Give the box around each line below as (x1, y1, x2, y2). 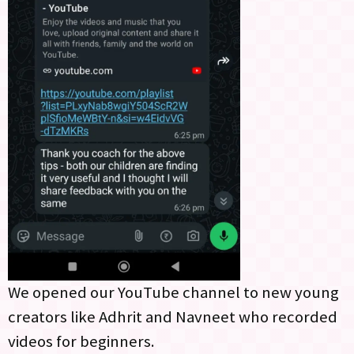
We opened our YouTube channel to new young (8, 282, 339, 303)
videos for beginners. (8, 331, 158, 352)
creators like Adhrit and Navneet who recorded (8, 307, 337, 328)
